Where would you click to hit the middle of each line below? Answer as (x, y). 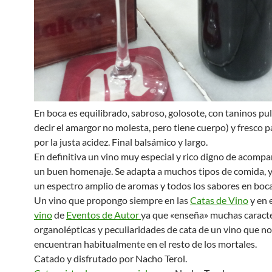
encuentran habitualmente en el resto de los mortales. (145, 244)
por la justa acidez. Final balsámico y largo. (121, 142)
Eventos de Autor (104, 215)
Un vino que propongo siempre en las (112, 200)
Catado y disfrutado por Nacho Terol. (110, 258)
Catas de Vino (219, 200)
